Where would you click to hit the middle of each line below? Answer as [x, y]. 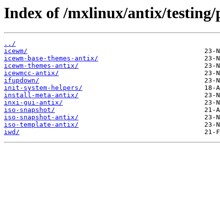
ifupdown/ [22, 81]
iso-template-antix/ [41, 125]
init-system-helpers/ [43, 88]
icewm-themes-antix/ [41, 66]
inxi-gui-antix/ [33, 103]
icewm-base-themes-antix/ [51, 58]
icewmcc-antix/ [31, 73]
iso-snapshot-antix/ [41, 117]
